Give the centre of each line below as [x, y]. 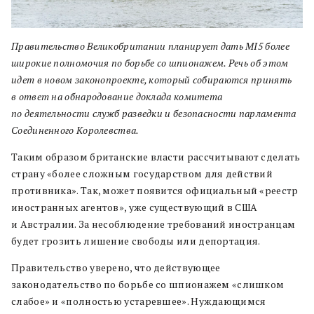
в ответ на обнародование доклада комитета [117, 96]
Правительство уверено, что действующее [116, 267]
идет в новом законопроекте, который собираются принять [152, 79]
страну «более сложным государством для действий [142, 173]
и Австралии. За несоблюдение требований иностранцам [153, 224]
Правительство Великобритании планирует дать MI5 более [150, 46]
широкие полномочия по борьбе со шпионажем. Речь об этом [150, 62]
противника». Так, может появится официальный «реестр [155, 190]
